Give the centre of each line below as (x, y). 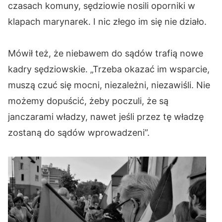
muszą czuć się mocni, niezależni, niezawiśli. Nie (109, 85)
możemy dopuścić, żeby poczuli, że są (88, 101)
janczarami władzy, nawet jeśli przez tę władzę (106, 117)
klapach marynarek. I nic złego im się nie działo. (107, 22)
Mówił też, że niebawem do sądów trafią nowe (106, 54)
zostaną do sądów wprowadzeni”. (79, 133)
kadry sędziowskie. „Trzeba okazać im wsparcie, (109, 69)
